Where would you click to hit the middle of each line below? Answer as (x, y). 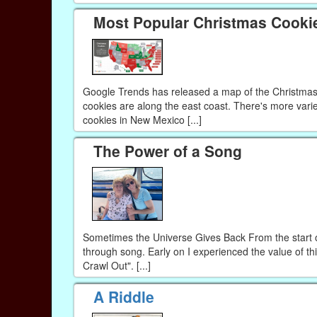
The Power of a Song (168, 150)
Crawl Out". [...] (116, 265)
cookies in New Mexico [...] (142, 120)
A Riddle (124, 296)
